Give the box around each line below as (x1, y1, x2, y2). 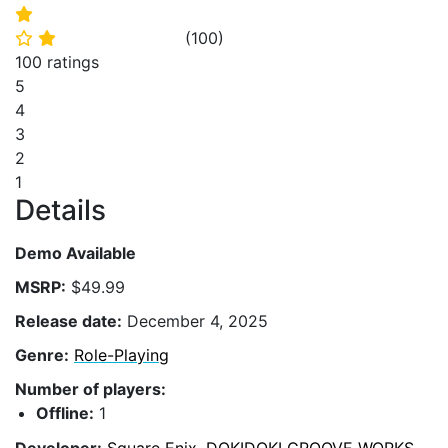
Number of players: (15, 379, 166, 400)
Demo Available (15, 242, 136, 263)
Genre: (15, 345, 69, 366)
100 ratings (15, 52, 99, 72)
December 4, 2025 (122, 310, 268, 331)
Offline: (36, 403, 94, 424)
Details (15, 193, 106, 227)
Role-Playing (74, 345, 169, 366)
